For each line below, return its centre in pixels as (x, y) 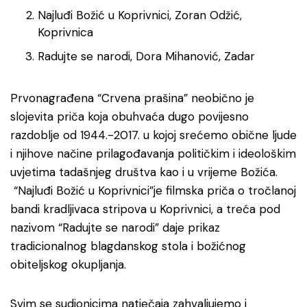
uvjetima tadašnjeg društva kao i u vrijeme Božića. (144, 172)
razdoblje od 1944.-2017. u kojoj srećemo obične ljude (153, 135)
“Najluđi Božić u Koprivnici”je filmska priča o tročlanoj (153, 191)
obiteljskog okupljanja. (68, 265)
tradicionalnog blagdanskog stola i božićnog (128, 246)
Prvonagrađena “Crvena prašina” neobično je (132, 98)
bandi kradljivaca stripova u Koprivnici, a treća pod (145, 209)
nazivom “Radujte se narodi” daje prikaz (115, 228)
